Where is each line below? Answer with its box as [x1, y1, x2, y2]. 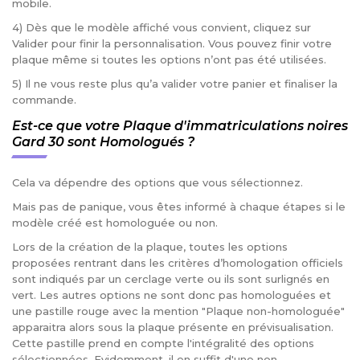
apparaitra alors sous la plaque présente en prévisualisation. [12, 321, 333, 334]
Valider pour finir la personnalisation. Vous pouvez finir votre [12, 37, 332, 51]
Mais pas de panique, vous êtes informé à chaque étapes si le [12, 200, 346, 214]
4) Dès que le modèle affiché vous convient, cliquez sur [12, 21, 311, 35]
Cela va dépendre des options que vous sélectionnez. [12, 176, 303, 190]
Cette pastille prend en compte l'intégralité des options [12, 337, 314, 350]
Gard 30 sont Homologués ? [12, 134, 194, 150]
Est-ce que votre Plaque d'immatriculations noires [12, 118, 348, 134]
